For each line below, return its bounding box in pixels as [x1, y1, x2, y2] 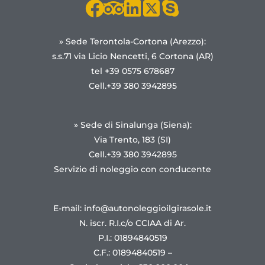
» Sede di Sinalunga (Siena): [73, 119, 192, 131]
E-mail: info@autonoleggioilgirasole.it [53, 203, 212, 214]
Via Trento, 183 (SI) [94, 134, 171, 146]
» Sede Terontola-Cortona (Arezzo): [59, 36, 206, 47]
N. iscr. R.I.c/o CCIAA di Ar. [79, 218, 186, 229]
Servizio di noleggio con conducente [54, 164, 211, 175]
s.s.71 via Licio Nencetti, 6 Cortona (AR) [51, 51, 214, 62]
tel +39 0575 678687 [91, 66, 174, 77]
